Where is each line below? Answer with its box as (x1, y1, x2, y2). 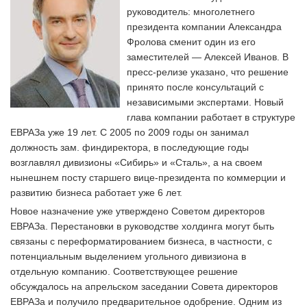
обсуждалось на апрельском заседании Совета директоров (10, 281, 278, 292)
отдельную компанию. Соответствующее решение (10, 266, 238, 277)
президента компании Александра (127, 21, 282, 32)
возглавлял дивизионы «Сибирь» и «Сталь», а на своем (10, 157, 262, 168)
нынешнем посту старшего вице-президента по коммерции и (10, 172, 286, 183)
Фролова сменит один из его (127, 36, 256, 47)
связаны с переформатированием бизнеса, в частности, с (10, 236, 272, 247)
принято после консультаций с (127, 82, 264, 93)
